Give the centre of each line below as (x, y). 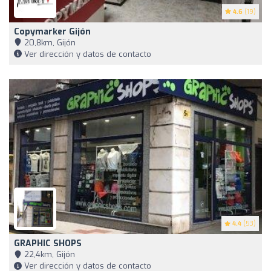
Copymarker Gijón (52, 31)
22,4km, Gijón (48, 255)
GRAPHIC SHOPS (48, 244)
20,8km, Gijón (49, 42)
